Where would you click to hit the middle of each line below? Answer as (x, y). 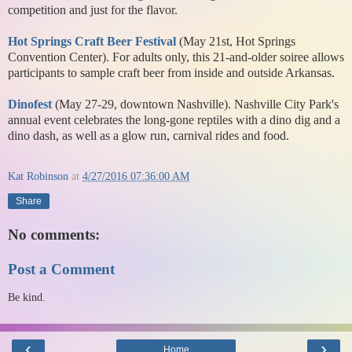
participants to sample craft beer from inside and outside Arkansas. (171, 73)
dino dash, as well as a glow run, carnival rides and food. (148, 136)
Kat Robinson (38, 176)
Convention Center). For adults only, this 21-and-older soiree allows (176, 57)
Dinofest (30, 104)
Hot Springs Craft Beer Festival (92, 42)
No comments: (54, 234)
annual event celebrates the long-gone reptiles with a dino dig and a (174, 120)
